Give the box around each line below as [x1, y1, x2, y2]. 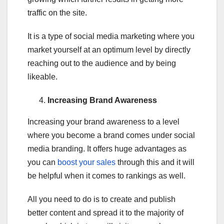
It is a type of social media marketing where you [27, 31, 194, 40]
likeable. [27, 72, 57, 81]
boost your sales [57, 157, 117, 166]
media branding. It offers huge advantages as [27, 144, 186, 153]
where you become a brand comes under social [27, 130, 195, 139]
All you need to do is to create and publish [27, 194, 175, 203]
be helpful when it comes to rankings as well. [27, 171, 185, 180]
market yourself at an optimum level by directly [27, 45, 190, 54]
